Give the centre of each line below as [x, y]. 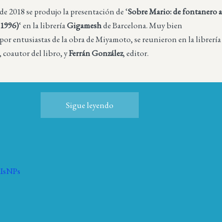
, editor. [137, 53]
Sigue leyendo [89, 105]
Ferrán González [96, 53]
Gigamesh [84, 25]
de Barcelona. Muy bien [142, 25]
